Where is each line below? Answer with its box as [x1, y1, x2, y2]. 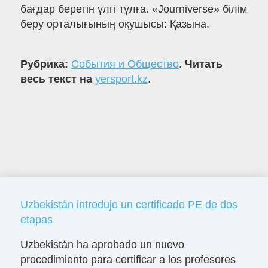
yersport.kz [95, 73, 148, 86]
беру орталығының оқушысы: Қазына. [20, 18, 209, 31]
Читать [184, 58, 223, 71]
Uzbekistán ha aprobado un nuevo [20, 238, 184, 251]
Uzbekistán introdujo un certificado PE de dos [20, 198, 237, 211]
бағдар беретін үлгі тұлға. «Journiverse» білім [20, 3, 247, 16]
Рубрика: [20, 58, 71, 71]
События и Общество [71, 58, 179, 71]
